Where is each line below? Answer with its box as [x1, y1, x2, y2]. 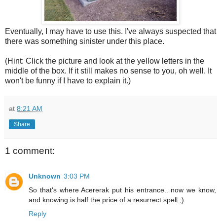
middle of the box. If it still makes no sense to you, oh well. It [5, 66, 212, 75]
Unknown [29, 172, 61, 181]
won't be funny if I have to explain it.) [5, 76, 131, 85]
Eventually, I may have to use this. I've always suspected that [5, 27, 216, 36]
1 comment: [5, 145, 55, 156]
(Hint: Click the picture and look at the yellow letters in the [5, 56, 204, 65]
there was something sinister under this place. [5, 37, 164, 45]
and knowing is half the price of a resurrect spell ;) [29, 196, 184, 204]
